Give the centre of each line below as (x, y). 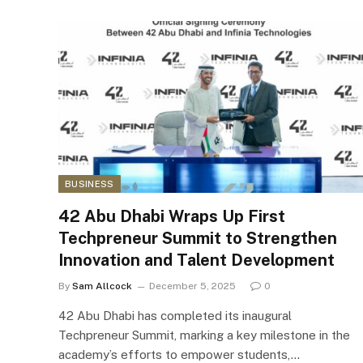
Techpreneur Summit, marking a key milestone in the (204, 335)
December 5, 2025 (192, 286)
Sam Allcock (102, 286)
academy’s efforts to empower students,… (179, 354)
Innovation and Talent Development (196, 260)
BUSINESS (90, 184)
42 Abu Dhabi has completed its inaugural (175, 315)
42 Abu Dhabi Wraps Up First (172, 216)
